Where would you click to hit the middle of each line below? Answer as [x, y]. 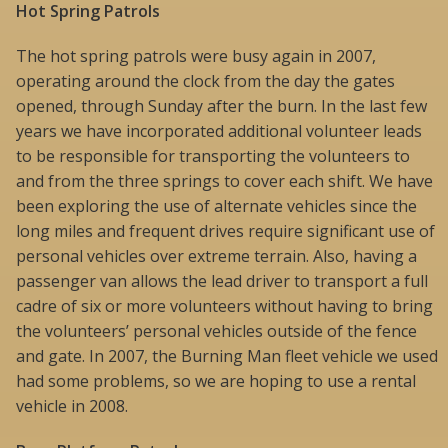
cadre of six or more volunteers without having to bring [224, 305]
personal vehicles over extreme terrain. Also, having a [216, 255]
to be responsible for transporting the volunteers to [213, 155]
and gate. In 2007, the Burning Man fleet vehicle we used [227, 355]
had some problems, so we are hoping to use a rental [216, 380]
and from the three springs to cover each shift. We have [224, 180]
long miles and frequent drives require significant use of [225, 230]
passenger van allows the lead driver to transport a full [222, 280]
